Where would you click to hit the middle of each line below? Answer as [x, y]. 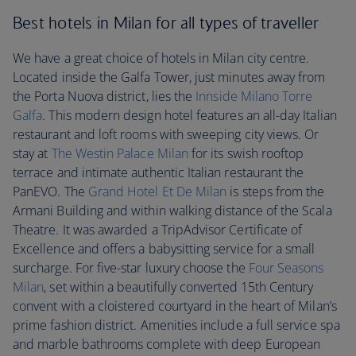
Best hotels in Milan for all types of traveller [166, 23]
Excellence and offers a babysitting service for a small [164, 249]
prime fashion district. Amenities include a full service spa [176, 325]
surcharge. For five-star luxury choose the [131, 268]
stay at [32, 153]
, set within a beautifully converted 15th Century [179, 287]
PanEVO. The [50, 192]
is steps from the [276, 192]
